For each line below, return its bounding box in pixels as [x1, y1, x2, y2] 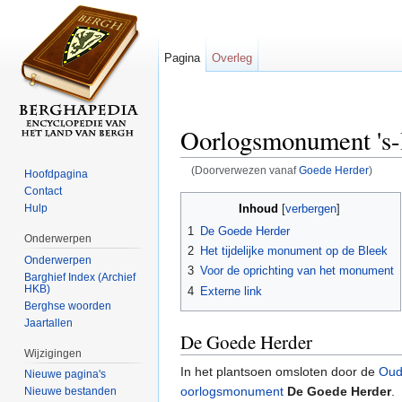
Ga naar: [180, 176, 234, 191]
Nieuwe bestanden [24, 385, 118, 398]
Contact [24, 184, 63, 197]
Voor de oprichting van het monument [200, 264, 394, 278]
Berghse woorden [24, 299, 112, 312]
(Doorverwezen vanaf [190, 164, 299, 177]
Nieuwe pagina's [24, 368, 107, 381]
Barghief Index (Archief [24, 270, 136, 284]
